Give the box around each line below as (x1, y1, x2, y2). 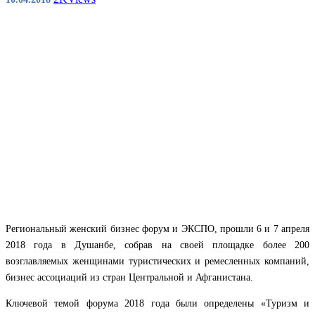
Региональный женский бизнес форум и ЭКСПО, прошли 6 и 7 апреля (6, 223, 309, 234)
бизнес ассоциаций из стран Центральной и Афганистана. (6, 271, 253, 283)
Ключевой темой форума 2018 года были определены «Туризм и (6, 297, 309, 309)
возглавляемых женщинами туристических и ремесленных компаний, (6, 255, 309, 266)
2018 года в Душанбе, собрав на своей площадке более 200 (6, 239, 309, 250)
